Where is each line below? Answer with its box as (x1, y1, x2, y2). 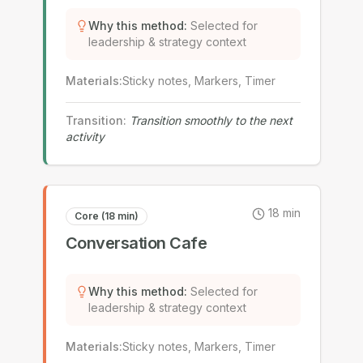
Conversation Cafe (65, 233, 207, 253)
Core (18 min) (74, 210, 139, 222)
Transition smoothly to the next (129, 113, 293, 127)
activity (65, 130, 105, 143)
